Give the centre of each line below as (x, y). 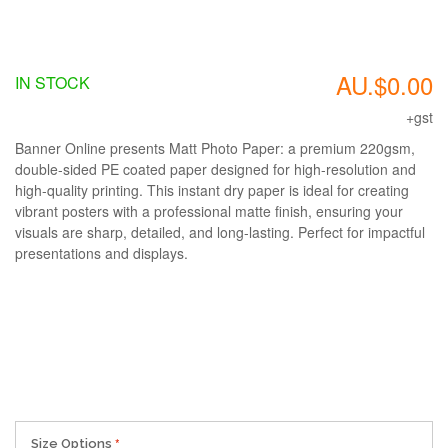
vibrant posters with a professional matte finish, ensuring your (209, 211)
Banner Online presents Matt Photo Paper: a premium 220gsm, (215, 148)
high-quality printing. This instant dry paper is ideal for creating (212, 190)
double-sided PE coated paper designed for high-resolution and (215, 169)
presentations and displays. (101, 253)
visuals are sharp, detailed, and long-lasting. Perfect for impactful (220, 232)
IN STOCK (52, 82)
